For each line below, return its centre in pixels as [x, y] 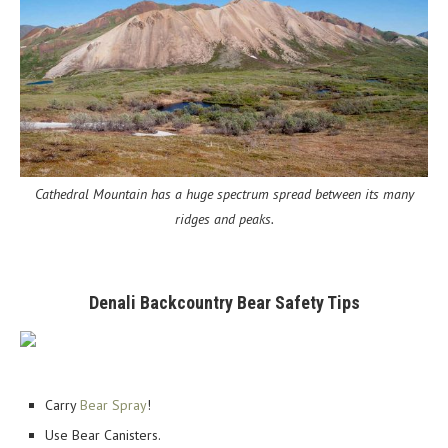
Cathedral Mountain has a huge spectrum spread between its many [224, 193]
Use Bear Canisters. [103, 434]
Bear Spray [113, 404]
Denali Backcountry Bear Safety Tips [224, 302]
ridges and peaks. [224, 218]
